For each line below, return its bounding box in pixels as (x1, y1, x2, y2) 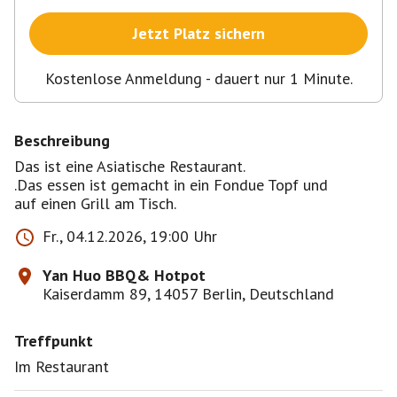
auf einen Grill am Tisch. (14, 193, 176, 214)
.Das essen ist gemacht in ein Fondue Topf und (14, 175, 328, 195)
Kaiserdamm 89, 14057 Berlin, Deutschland (43, 284, 334, 304)
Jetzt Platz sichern (132, 23, 265, 43)
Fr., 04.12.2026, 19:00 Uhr (43, 226, 217, 246)
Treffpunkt (14, 331, 93, 351)
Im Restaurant (14, 356, 109, 377)
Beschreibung (14, 130, 110, 151)
